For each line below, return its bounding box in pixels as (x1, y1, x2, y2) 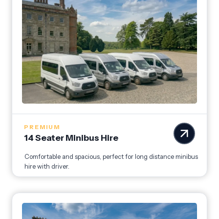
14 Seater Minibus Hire (24, 132, 118, 143)
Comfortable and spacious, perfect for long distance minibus (24, 153, 198, 161)
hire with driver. (24, 163, 69, 171)
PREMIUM (24, 123, 60, 131)
